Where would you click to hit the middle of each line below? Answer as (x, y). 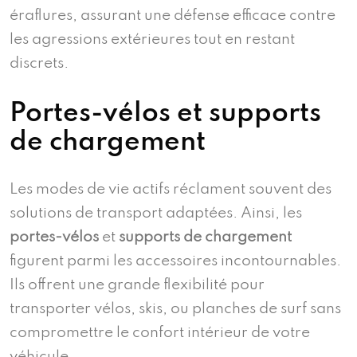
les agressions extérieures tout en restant (152, 40)
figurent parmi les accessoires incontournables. (175, 261)
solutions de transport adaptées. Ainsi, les (156, 214)
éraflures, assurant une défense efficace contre (173, 16)
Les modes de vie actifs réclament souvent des (171, 190)
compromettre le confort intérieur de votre (160, 333)
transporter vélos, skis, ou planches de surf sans (175, 309)
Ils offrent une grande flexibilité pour (137, 285)
